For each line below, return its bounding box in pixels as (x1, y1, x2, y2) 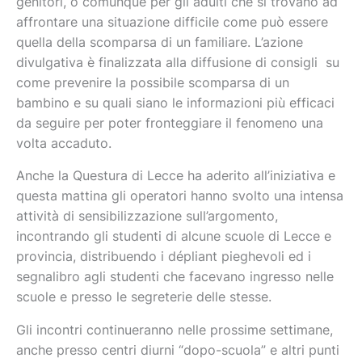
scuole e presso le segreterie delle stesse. (16, 289, 271, 305)
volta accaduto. (16, 135, 112, 151)
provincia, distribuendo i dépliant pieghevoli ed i (16, 249, 311, 265)
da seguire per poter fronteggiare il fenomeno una (16, 115, 323, 131)
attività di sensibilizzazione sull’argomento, (16, 208, 278, 225)
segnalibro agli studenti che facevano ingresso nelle (16, 269, 334, 285)
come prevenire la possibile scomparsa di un (16, 74, 289, 90)
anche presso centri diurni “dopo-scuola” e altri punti (16, 342, 339, 358)
